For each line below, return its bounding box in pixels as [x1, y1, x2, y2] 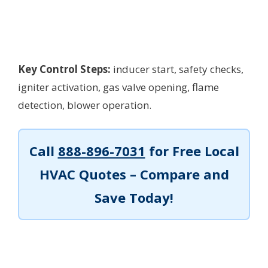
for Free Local [145, 142, 239, 160]
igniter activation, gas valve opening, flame [18, 80, 219, 95]
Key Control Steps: [18, 62, 111, 77]
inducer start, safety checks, [111, 62, 243, 77]
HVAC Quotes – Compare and [39, 165, 229, 184]
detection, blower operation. [18, 98, 151, 112]
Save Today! [95, 188, 173, 207]
